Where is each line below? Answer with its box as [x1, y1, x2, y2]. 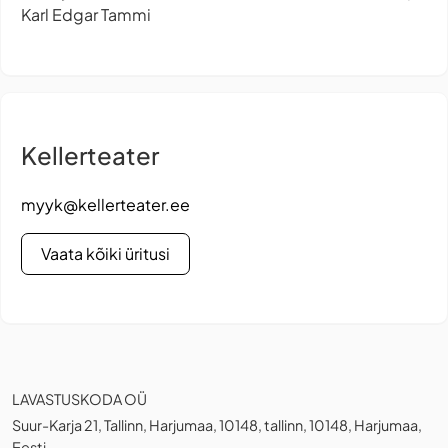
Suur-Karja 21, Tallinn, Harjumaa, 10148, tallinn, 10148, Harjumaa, [12, 415, 422, 434]
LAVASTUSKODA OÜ [12, 389, 147, 408]
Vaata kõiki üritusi [41, 242, 171, 264]
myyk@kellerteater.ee [21, 193, 190, 215]
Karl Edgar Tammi [21, 3, 151, 25]
